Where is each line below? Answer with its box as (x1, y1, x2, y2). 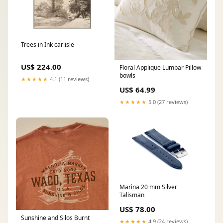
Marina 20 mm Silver (119, 182, 177, 191)
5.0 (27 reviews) (147, 98, 188, 106)
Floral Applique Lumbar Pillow (119, 63, 201, 72)
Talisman (119, 190, 144, 199)
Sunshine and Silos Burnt (21, 213, 90, 222)
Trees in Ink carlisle (21, 40, 74, 49)
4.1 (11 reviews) (48, 75, 89, 83)
